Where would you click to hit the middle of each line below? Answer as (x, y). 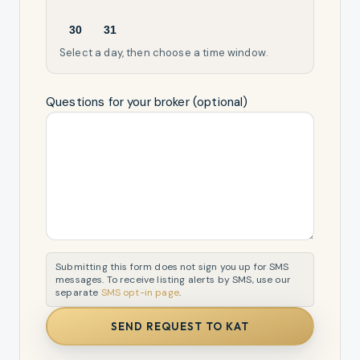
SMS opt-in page (140, 293)
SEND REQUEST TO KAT (180, 326)
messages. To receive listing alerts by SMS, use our (173, 280)
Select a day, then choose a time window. (164, 53)
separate (77, 293)
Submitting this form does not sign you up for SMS (172, 267)
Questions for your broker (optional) (147, 102)
